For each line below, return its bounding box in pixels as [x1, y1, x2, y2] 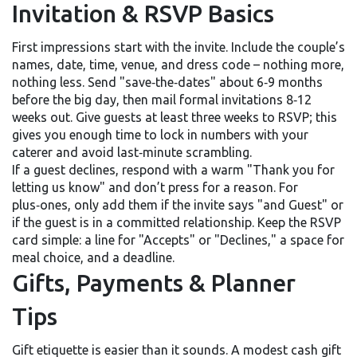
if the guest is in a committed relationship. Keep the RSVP [12, 215, 341, 229]
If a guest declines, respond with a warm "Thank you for [12, 163, 335, 177]
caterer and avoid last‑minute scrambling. [12, 145, 252, 159]
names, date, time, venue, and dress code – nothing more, [12, 57, 344, 72]
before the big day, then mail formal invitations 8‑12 [12, 92, 312, 107]
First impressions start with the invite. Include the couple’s [12, 40, 345, 54]
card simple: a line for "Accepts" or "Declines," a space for [12, 233, 344, 247]
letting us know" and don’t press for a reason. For [12, 180, 298, 194]
